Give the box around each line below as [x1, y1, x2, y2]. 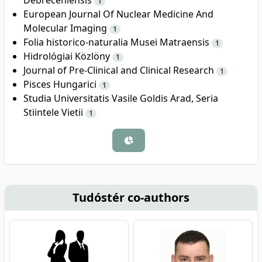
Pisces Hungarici [23, 77, 99, 91]
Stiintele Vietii [23, 105, 85, 119]
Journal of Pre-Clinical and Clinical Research [23, 63, 216, 77]
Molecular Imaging [23, 21, 109, 35]
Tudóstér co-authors [73, 189, 189, 205]
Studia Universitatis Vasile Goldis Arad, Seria [23, 91, 218, 105]
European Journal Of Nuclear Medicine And [23, 7, 213, 20]
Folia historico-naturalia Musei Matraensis [23, 35, 212, 49]
